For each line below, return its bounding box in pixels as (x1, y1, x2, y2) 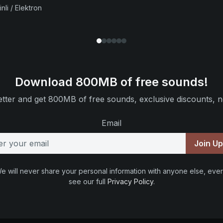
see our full (68, 177, 108, 186)
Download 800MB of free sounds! (15, 75, 208, 89)
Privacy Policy (107, 177, 153, 186)
